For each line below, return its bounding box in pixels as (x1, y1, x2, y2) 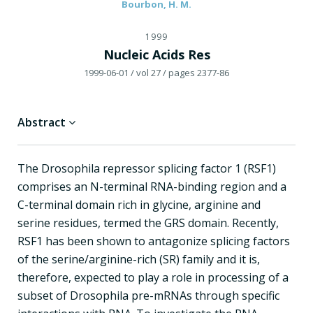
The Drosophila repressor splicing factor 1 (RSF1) (17, 160, 276, 176)
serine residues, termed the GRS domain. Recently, (17, 214, 279, 231)
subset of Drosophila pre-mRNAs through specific (17, 287, 279, 303)
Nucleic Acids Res (103, 45, 210, 63)
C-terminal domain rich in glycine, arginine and (17, 196, 261, 212)
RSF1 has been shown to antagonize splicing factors (17, 233, 290, 249)
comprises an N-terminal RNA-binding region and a (17, 178, 286, 194)
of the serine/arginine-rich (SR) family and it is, (17, 251, 260, 267)
